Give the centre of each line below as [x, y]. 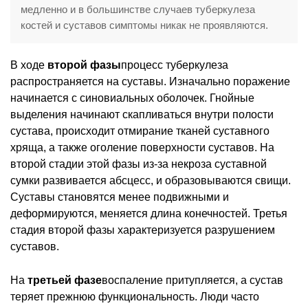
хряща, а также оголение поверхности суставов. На [142, 147]
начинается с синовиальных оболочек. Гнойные [132, 98]
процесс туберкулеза [175, 65]
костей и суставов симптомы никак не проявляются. [144, 25]
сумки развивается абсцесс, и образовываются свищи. [151, 180]
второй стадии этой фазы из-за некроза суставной [139, 164]
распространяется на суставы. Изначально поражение [150, 81]
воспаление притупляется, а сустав [192, 280]
